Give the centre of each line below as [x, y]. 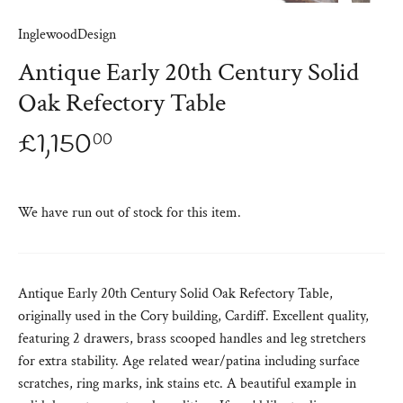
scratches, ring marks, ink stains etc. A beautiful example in [187, 383]
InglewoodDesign [67, 34]
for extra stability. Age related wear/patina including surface [189, 361]
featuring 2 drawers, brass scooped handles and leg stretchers [192, 338]
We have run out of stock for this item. [130, 212]
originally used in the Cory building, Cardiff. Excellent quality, [193, 316]
